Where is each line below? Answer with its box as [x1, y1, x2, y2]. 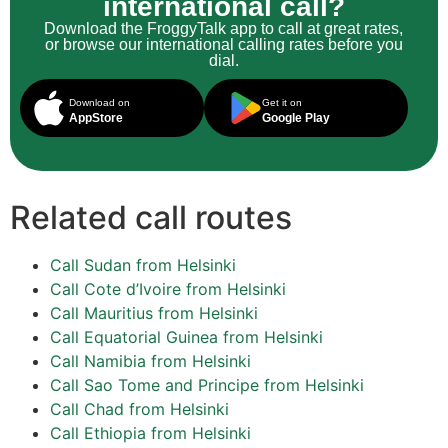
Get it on [261, 97, 302, 109]
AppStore [69, 111, 123, 126]
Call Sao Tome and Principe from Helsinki [50, 375, 364, 396]
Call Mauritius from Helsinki [50, 303, 258, 324]
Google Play [261, 111, 330, 126]
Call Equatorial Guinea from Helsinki [50, 327, 323, 348]
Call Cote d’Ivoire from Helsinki [50, 279, 286, 300]
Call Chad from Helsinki [50, 399, 229, 420]
